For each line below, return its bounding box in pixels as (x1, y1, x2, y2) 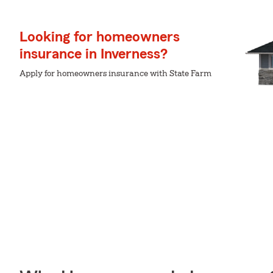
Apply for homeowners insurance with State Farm (19, 69, 211, 78)
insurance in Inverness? (19, 47, 168, 62)
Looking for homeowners (19, 30, 180, 44)
